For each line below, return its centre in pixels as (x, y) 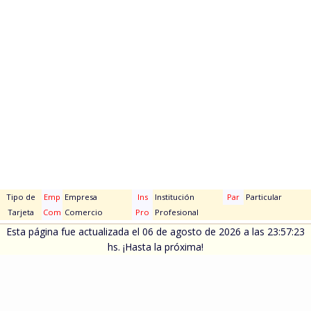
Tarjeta (21, 212)
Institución (174, 197)
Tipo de (21, 197)
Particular (263, 197)
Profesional (176, 212)
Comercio (83, 212)
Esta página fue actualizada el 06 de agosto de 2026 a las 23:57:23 (155, 232)
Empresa (80, 197)
